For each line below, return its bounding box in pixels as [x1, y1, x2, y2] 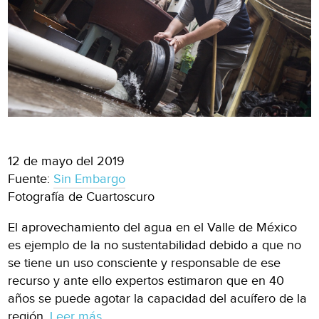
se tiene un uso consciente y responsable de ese [8, 256, 281, 271]
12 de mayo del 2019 [8, 154, 125, 169]
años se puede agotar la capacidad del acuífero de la [8, 291, 308, 307]
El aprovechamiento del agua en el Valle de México [8, 220, 298, 236]
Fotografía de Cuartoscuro [8, 189, 155, 205]
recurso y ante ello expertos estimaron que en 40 [8, 273, 285, 289]
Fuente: [8, 172, 54, 187]
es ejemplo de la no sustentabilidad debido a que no [8, 238, 302, 253]
